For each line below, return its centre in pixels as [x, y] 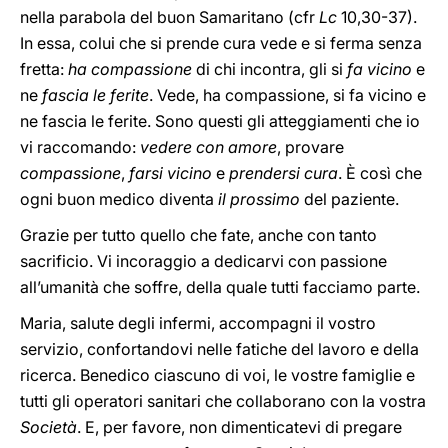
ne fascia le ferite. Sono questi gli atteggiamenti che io [220, 121]
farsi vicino [170, 173]
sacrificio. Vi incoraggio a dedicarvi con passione [203, 261]
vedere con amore [208, 147]
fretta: [44, 69]
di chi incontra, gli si [269, 69]
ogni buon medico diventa [119, 199]
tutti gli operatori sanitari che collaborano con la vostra [223, 401]
